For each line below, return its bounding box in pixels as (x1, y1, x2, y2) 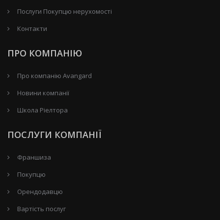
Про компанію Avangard (17, 71, 92, 80)
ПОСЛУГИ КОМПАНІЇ (7, 128, 101, 140)
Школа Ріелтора (17, 105, 68, 114)
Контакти (17, 24, 47, 33)
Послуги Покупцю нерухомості (17, 6, 112, 16)
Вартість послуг (17, 204, 66, 213)
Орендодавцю (17, 187, 63, 196)
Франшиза (17, 152, 51, 162)
